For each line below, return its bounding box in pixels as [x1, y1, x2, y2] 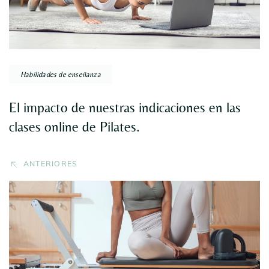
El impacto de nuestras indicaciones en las [9, 99, 241, 115]
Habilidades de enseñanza [20, 69, 101, 79]
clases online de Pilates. [9, 118, 140, 134]
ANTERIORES [23, 159, 77, 168]
